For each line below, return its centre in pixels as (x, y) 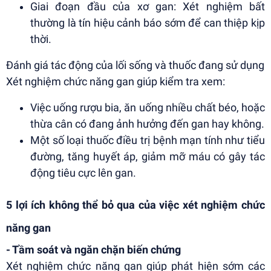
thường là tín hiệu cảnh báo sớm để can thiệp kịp (148, 23)
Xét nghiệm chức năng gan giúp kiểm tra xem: (116, 82)
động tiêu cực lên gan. (83, 173)
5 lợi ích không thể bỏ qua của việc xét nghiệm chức (135, 205)
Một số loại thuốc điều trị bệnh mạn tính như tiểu (148, 140)
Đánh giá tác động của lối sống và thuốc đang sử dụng (135, 65)
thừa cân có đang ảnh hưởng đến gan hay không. (147, 124)
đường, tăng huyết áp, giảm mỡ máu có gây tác (148, 157)
